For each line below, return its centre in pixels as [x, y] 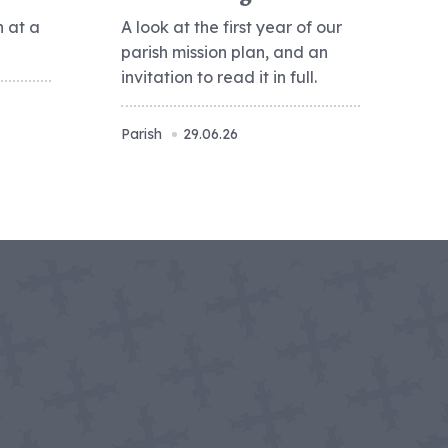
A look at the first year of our [231, 27]
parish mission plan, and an [224, 52]
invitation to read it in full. [219, 77]
